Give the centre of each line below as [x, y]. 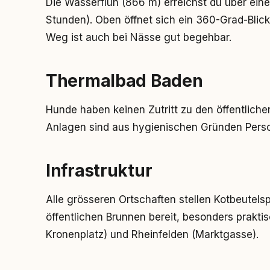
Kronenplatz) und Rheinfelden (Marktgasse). [152, 234]
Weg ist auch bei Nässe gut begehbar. [139, 37]
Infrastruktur [99, 171]
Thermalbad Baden [124, 81]
